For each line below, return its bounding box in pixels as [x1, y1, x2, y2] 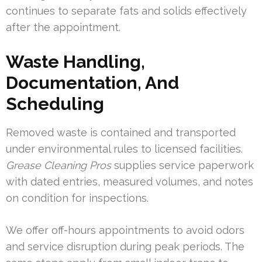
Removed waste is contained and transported [6, 126, 236, 139]
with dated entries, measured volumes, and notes [6, 175, 253, 188]
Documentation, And [6, 73, 179, 94]
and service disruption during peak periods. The [6, 240, 244, 253]
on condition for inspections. [6, 192, 149, 205]
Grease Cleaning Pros [6, 159, 111, 172]
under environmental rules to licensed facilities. [6, 143, 243, 156]
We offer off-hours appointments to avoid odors [6, 224, 244, 237]
